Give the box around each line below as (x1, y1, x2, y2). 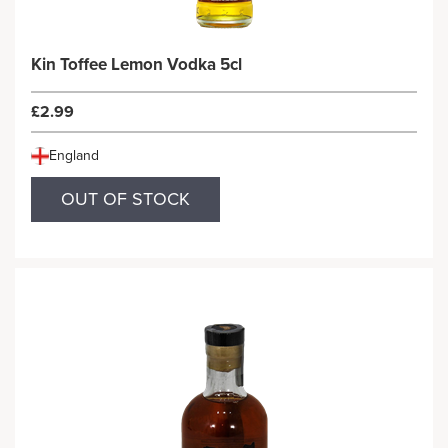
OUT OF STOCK (61, 188, 190, 210)
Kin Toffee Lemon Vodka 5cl (31, 54, 242, 75)
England (49, 147, 99, 164)
